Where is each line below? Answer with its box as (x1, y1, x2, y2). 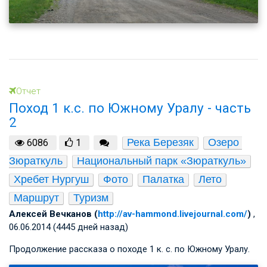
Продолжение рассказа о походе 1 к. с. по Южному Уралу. (9, 244, 250, 255)
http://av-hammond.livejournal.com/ (98, 209, 247, 220)
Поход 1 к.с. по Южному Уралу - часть (9, 100, 251, 116)
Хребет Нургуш (14, 173, 89, 186)
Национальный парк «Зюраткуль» (77, 155, 246, 167)
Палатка (142, 173, 184, 186)
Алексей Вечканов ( (9, 209, 98, 220)
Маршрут (14, 192, 59, 204)
